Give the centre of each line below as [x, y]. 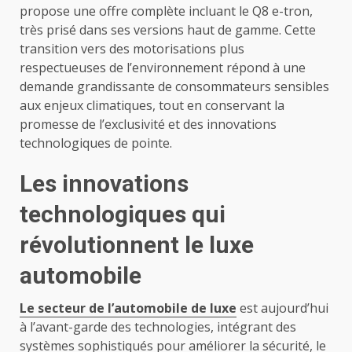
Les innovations [104, 183]
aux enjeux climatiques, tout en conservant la [152, 105]
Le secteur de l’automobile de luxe [128, 308]
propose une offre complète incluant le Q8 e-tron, [166, 11]
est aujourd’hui [282, 308]
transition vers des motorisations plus [132, 48]
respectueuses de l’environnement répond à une [163, 67]
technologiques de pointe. [96, 143]
